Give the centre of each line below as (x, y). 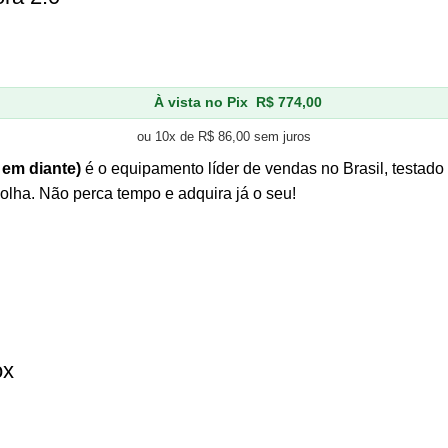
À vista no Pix (201, 102)
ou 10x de (167, 136)
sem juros (280, 136)
